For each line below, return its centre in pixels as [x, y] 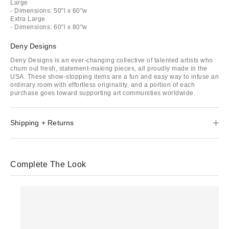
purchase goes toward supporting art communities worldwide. [103, 93]
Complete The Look [48, 164]
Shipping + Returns [42, 122]
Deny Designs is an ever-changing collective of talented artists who [112, 60]
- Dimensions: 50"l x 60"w [49, 10]
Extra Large [28, 19]
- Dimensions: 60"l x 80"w [49, 27]
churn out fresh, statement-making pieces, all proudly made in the [109, 68]
